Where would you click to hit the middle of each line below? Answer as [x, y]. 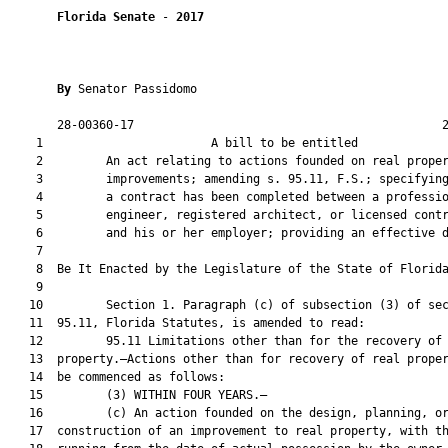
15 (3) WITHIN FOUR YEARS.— [137, 395]
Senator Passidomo [137, 89]
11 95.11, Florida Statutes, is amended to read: [186, 323]
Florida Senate [106, 17]
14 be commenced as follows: [116, 377]
